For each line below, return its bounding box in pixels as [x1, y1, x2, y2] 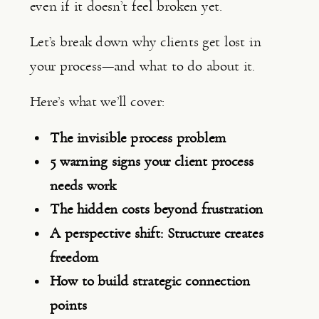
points [50, 297, 87, 313]
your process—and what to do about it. [30, 58, 256, 73]
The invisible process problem [50, 130, 226, 145]
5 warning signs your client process [50, 153, 253, 169]
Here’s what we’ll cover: [30, 93, 164, 109]
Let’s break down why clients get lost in [30, 33, 261, 49]
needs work [50, 177, 116, 193]
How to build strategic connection [50, 273, 251, 288]
